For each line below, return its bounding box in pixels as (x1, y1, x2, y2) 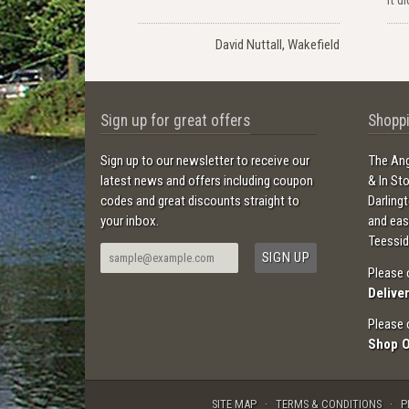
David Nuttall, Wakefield (215, 36, 341, 53)
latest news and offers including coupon (100, 173, 314, 190)
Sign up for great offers (100, 111, 251, 131)
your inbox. (100, 213, 160, 230)
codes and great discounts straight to (100, 193, 300, 210)
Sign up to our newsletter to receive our (100, 152, 310, 170)
